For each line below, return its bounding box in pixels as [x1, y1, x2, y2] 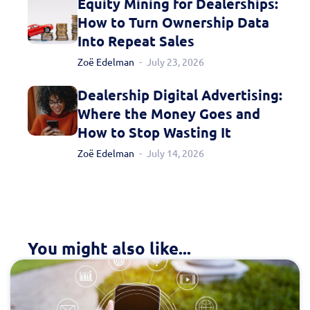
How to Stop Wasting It [77, 124, 231, 140]
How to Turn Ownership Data [77, 14, 269, 30]
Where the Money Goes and [77, 105, 260, 122]
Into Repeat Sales [77, 33, 194, 49]
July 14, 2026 [147, 147, 204, 159]
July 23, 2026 [147, 56, 204, 68]
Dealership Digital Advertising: [77, 86, 282, 103]
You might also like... [28, 239, 191, 258]
